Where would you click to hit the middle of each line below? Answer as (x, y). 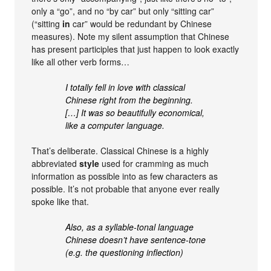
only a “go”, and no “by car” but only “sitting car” (123, 11)
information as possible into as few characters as (125, 176)
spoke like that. (60, 202)
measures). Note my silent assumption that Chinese (131, 37)
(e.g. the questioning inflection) (125, 253)
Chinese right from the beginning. (129, 100)
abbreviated (56, 164)
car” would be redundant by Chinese (141, 24)
